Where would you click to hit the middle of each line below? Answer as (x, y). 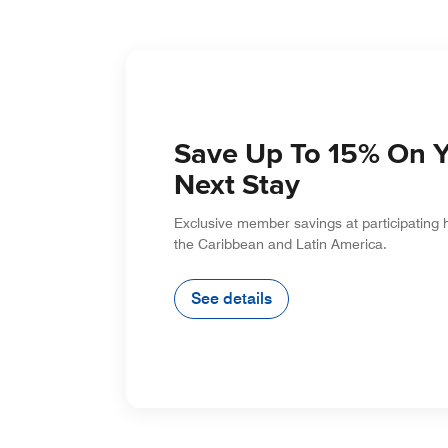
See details (231, 299)
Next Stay (237, 186)
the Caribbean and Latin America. (280, 244)
